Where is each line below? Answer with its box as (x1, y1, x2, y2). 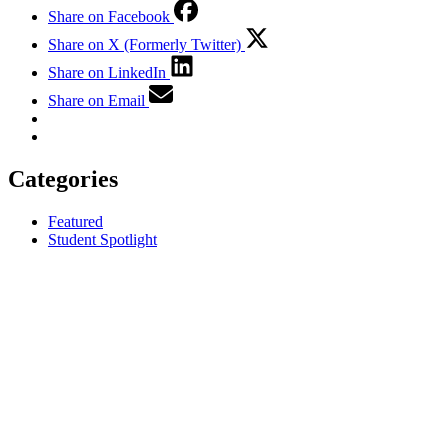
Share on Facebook (48, 7, 170, 25)
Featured (48, 212, 103, 230)
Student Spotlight (48, 230, 157, 248)
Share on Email (48, 91, 145, 109)
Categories (8, 165, 118, 192)
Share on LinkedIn (48, 63, 166, 81)
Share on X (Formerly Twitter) (48, 35, 241, 53)
